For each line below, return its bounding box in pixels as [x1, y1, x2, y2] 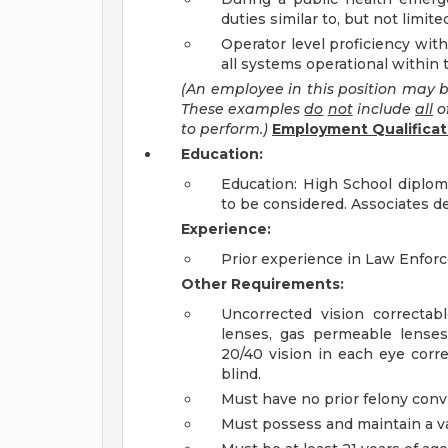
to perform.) [181, 120, 268, 138]
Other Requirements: [181, 275, 344, 293]
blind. [221, 365, 261, 383]
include [352, 100, 416, 118]
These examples [181, 100, 305, 118]
